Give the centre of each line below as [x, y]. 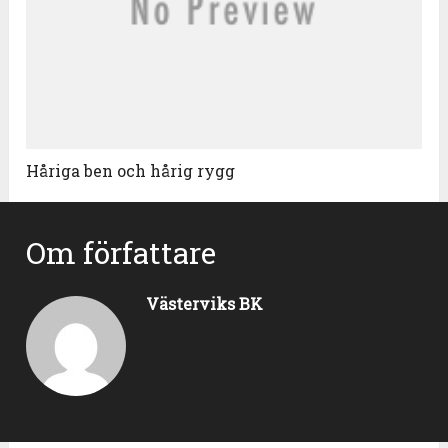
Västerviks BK [205, 304]
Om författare [121, 253]
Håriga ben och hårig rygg [131, 171]
